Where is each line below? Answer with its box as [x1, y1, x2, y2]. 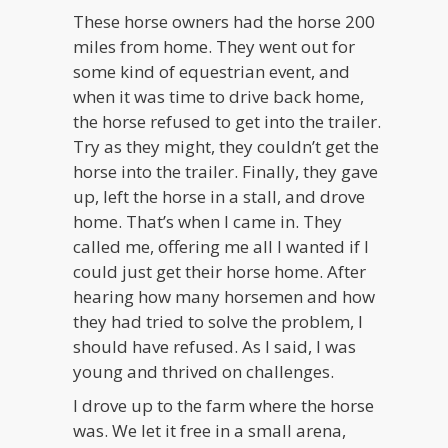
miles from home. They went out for [73, 35, 356, 59]
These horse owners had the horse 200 [73, 10, 376, 34]
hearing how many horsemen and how [73, 285, 376, 309]
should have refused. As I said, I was [73, 335, 357, 359]
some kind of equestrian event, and [73, 60, 351, 84]
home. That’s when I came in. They [73, 210, 343, 234]
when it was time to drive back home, [73, 85, 365, 109]
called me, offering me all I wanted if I [73, 235, 370, 259]
